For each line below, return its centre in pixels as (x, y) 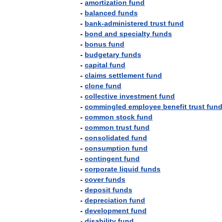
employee (145, 107)
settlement (126, 75)
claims (96, 75)
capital (96, 65)
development (107, 211)
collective (101, 96)
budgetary (102, 55)
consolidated (107, 138)
